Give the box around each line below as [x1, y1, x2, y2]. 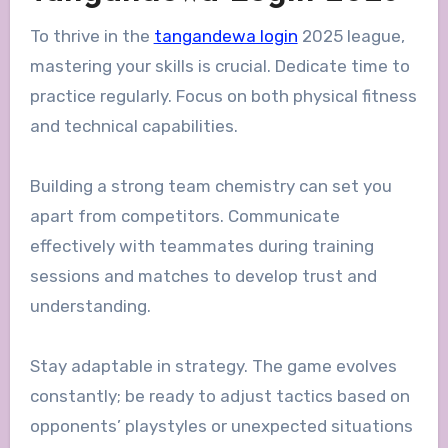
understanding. [29, 295, 151, 316]
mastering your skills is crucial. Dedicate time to [29, 55, 410, 76]
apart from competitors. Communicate [29, 205, 340, 226]
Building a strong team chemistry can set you [29, 175, 392, 196]
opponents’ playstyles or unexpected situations [29, 415, 413, 436]
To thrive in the [29, 25, 154, 46]
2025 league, [297, 25, 405, 46]
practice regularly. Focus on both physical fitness [29, 85, 417, 106]
